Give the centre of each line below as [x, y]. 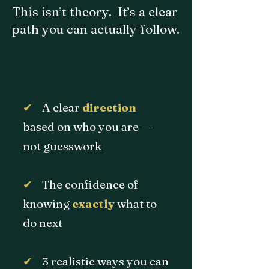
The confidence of [86, 184]
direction [109, 107]
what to [137, 204]
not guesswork [62, 146]
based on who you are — [87, 127]
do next [43, 223]
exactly [95, 204]
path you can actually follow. [96, 29]
